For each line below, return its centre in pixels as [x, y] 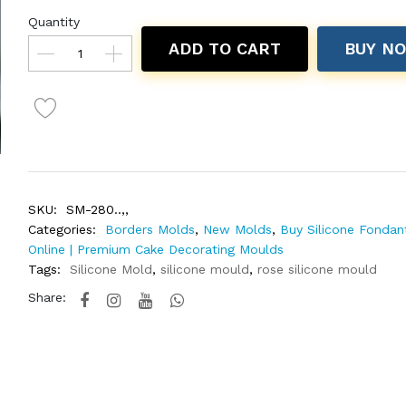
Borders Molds [150, 229]
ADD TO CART [224, 48]
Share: [47, 297]
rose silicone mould [317, 269]
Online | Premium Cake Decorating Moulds [155, 249]
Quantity [53, 22]
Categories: [62, 229]
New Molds [237, 229]
